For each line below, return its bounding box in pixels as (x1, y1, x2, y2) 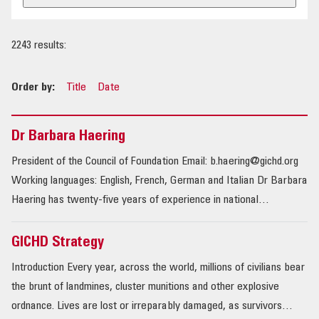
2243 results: (11, 40, 66, 52)
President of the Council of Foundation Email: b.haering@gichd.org (11, 156, 298, 168)
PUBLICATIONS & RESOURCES (14, 59, 126, 69)
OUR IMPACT (14, 21, 63, 31)
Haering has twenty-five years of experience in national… (11, 194, 269, 206)
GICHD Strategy (11, 236, 104, 251)
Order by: (11, 82, 55, 94)
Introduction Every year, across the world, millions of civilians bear (11, 262, 305, 274)
